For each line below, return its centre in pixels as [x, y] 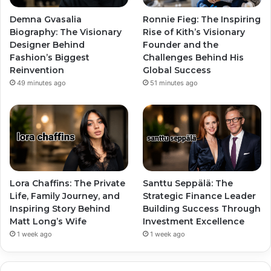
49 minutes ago [41, 83]
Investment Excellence [194, 221]
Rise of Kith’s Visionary [194, 32]
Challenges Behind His [194, 57]
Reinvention [37, 70]
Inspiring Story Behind [60, 208]
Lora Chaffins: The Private [67, 183]
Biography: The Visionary [66, 32]
